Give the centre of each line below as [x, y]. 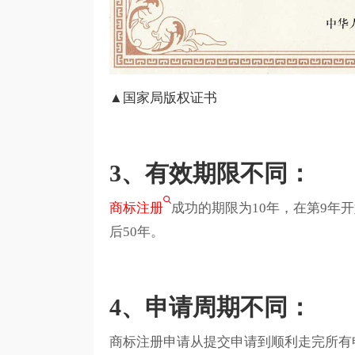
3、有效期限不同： [210, 174]
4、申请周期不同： [210, 307]
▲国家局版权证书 [163, 98]
